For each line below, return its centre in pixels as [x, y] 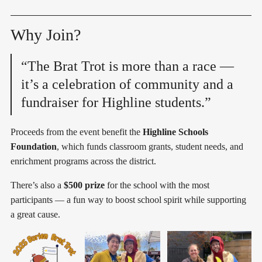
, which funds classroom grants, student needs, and [150, 147]
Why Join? [46, 35]
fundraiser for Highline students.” [116, 103]
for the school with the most [157, 185]
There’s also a [37, 185]
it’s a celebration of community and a [127, 85]
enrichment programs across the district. [83, 161]
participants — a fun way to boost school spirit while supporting [128, 200]
